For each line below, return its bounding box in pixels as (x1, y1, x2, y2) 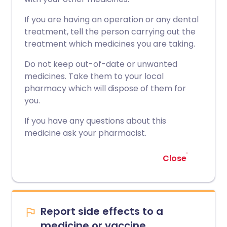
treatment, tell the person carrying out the (24, 26, 196, 37)
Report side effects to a (41, 204, 163, 218)
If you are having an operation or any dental (24, 14, 199, 25)
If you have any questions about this (24, 115, 166, 127)
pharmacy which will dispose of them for (24, 83, 186, 94)
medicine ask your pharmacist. (24, 127, 146, 139)
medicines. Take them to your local (24, 70, 164, 82)
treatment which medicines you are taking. (24, 38, 195, 50)
